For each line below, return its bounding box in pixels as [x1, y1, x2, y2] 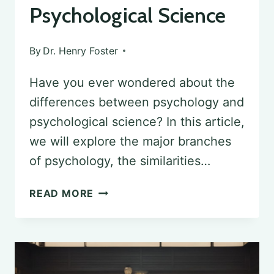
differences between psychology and [29, 94, 244, 109]
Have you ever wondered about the [29, 75, 235, 90]
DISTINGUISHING [93, 185, 180, 198]
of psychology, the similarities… [29, 153, 210, 168]
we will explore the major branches [29, 133, 231, 149]
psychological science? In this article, [29, 114, 245, 129]
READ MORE [29, 187, 94, 199]
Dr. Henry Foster [43, 44, 119, 57]
